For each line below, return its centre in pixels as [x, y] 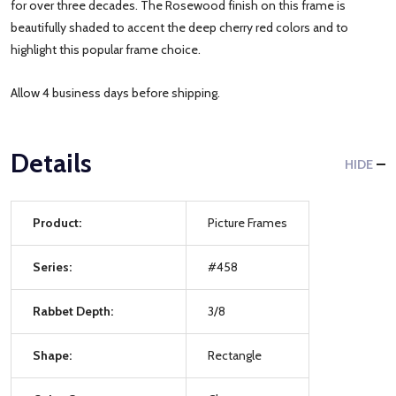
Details [51, 163]
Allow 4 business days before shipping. [115, 92]
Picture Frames [247, 222]
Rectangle [235, 355]
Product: [57, 222]
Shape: [52, 355]
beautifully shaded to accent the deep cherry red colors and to [179, 27]
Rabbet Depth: [73, 311]
